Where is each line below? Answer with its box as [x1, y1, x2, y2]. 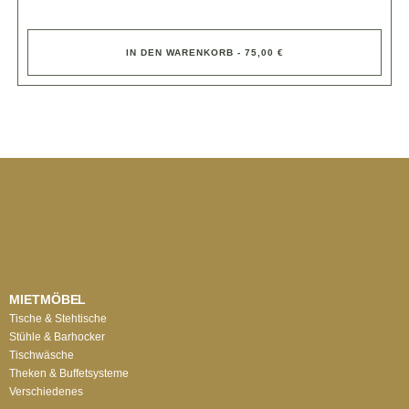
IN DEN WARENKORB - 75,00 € [125, 47, 284, 58]
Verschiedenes [9, 385, 83, 398]
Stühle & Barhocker [9, 330, 105, 343]
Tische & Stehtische [9, 312, 107, 325]
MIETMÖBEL [9, 292, 87, 307]
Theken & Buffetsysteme [9, 367, 129, 380]
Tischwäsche [9, 349, 74, 362]
